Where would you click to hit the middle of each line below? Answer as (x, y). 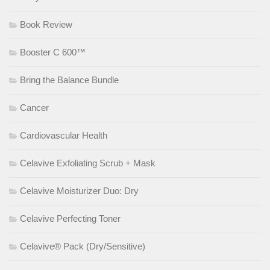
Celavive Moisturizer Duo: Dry (79, 190)
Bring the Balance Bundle (69, 80)
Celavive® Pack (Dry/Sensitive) (83, 246)
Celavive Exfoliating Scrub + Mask (88, 163)
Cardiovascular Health (64, 135)
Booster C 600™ (53, 52)
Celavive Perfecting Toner (70, 218)
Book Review (46, 24)
